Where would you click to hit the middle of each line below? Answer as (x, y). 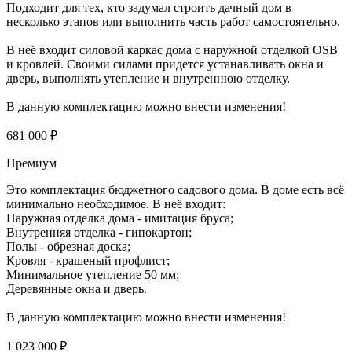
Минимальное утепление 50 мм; (93, 275)
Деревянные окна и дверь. (77, 289)
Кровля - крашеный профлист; (88, 261)
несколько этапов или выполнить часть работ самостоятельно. (173, 22)
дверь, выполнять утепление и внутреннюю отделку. (148, 79)
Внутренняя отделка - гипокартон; (99, 233)
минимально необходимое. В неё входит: (116, 204)
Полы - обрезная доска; (68, 247)
